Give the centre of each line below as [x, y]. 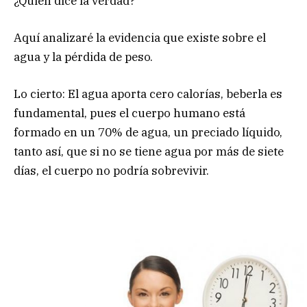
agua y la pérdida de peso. [83, 57]
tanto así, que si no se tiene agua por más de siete [149, 152]
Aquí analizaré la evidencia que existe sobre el [140, 38]
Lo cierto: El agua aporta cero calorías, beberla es [148, 94]
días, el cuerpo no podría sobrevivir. [111, 171]
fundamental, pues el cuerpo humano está [130, 113]
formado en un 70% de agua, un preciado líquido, [148, 133]
